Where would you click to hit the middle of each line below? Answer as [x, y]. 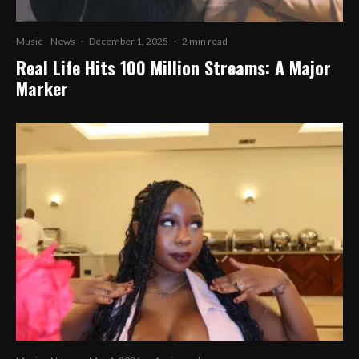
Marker [42, 88]
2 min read [205, 41]
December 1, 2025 [129, 41]
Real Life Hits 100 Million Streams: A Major [173, 67]
